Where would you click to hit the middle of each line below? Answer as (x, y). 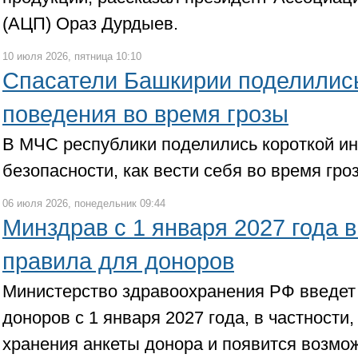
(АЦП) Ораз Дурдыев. (90, 24)
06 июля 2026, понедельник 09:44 (84, 203)
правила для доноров (118, 261)
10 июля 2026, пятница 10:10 (72, 56)
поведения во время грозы (145, 114)
